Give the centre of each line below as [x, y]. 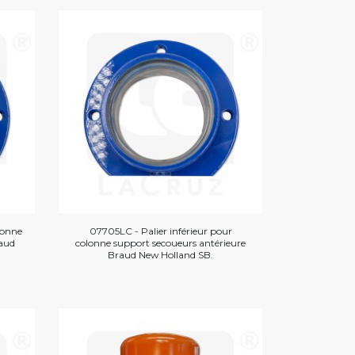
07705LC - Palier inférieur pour [160, 231]
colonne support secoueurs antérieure [161, 243]
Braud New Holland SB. [161, 255]
